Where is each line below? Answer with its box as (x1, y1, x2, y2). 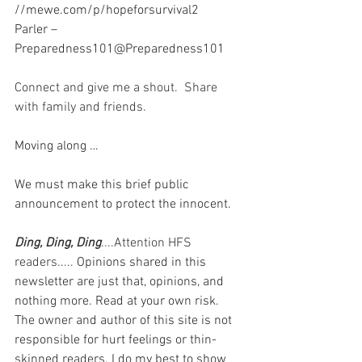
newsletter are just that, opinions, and (15, 274, 227, 290)
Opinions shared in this (77, 255, 209, 271)
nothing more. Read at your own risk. (15, 293, 222, 309)
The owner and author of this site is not (15, 313, 235, 329)
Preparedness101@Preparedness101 (15, 41, 225, 57)
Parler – (15, 22, 61, 38)
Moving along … (15, 138, 99, 154)
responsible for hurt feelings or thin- (15, 332, 217, 348)
